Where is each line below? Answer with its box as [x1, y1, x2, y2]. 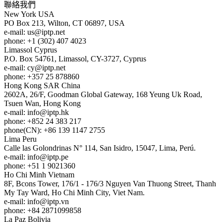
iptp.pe [47, 152, 68, 161]
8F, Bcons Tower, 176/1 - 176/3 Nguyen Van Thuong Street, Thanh [4, 179, 216, 188]
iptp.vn [47, 197, 69, 206]
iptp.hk [47, 108, 69, 116]
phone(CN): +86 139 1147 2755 [4, 125, 105, 134]
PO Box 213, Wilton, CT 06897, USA [4, 18, 125, 27]
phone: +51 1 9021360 [4, 161, 75, 170]
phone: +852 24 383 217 [4, 116, 81, 125]
